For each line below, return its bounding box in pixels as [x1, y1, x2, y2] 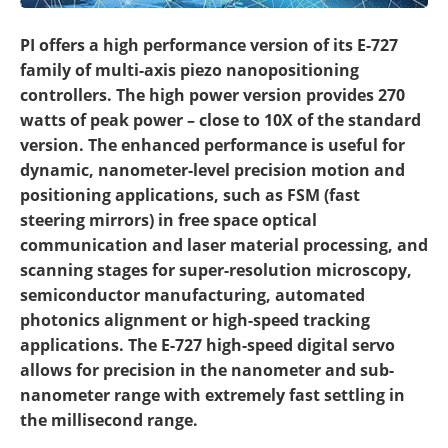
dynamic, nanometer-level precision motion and [20, 158, 405, 181]
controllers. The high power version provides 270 [20, 83, 405, 106]
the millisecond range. [20, 408, 198, 431]
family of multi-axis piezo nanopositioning [20, 58, 359, 81]
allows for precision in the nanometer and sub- [20, 358, 394, 381]
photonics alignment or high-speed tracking [20, 308, 370, 331]
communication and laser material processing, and [20, 233, 428, 256]
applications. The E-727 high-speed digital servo [20, 333, 395, 356]
